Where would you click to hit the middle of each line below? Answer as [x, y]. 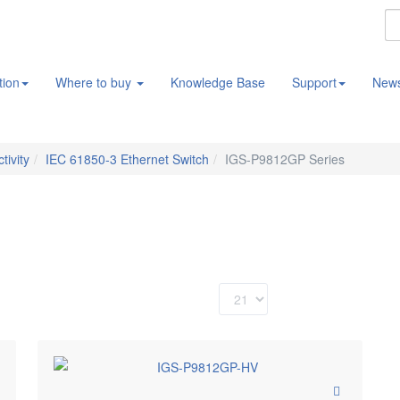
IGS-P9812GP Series [285, 159]
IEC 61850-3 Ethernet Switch [127, 159]
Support [314, 82]
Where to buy [95, 82]
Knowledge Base [218, 82]
